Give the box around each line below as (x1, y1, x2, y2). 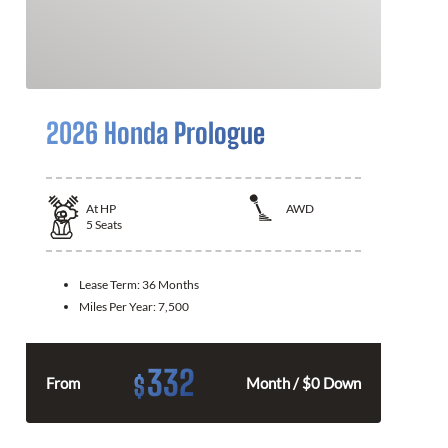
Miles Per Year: (79, 298, 158, 314)
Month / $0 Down (246, 373, 361, 392)
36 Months (142, 276, 199, 292)
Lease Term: (79, 276, 142, 292)
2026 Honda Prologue (46, 116, 265, 150)
